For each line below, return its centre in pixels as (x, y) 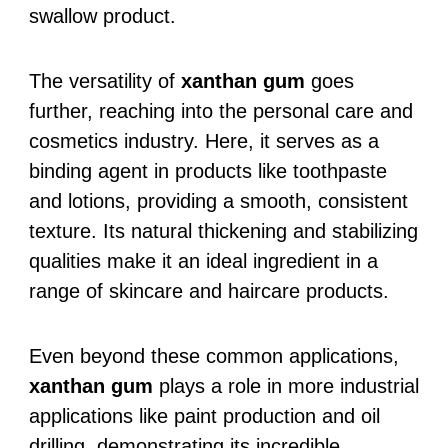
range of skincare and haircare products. (208, 290)
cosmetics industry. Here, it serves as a (203, 140)
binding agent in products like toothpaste (207, 170)
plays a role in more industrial (285, 385)
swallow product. (102, 15)
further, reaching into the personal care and (220, 110)
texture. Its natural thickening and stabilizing (223, 230)
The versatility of (104, 80)
